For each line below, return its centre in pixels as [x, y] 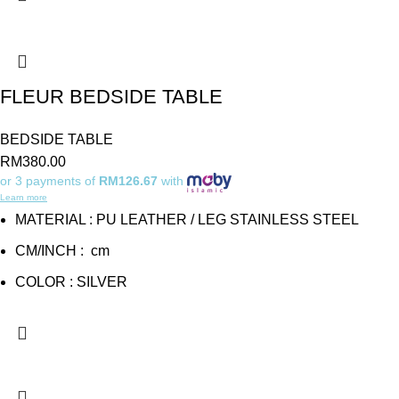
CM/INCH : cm [62, 250]
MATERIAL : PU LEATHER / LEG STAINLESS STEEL [187, 219]
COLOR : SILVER [71, 281]
